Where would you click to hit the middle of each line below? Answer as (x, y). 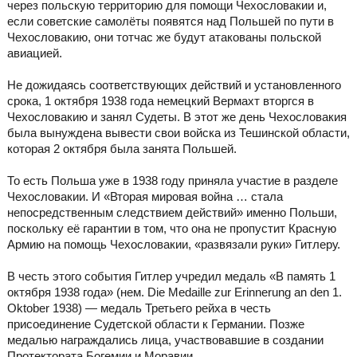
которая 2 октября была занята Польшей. (122, 149)
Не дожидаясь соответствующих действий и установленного (174, 85)
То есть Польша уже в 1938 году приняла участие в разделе (172, 181)
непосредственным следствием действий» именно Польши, (172, 213)
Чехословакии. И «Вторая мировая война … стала (145, 197)
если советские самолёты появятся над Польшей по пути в (170, 22)
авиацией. (34, 53)
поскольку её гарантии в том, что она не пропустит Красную (171, 229)
